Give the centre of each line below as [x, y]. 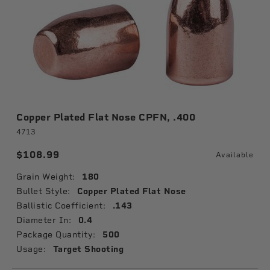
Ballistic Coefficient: [61, 206]
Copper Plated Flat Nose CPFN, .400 [106, 117]
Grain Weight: [46, 177]
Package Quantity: [56, 234]
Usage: [31, 249]
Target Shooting [88, 249]
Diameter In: [44, 220]
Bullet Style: [43, 191]
